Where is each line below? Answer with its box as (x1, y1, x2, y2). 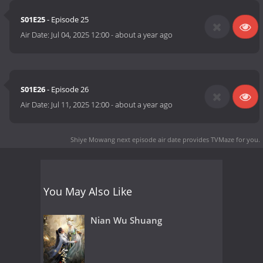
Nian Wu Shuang (90, 214, 162, 226)
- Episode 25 (45, 14, 89, 25)
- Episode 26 (45, 84, 89, 95)
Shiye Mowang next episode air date (70, 134, 181, 144)
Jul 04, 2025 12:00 (51, 29, 110, 41)
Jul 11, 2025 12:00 (51, 99, 110, 110)
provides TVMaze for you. (181, 134, 260, 144)
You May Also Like (43, 184, 132, 198)
